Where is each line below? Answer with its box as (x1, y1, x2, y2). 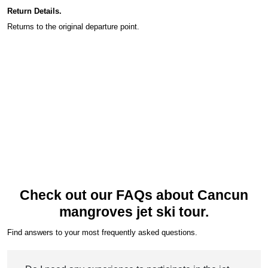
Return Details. (7, 7, 62, 16)
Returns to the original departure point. (7, 22, 139, 32)
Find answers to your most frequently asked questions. (7, 228, 197, 237)
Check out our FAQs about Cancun (20, 187, 248, 203)
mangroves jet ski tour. (59, 204, 209, 220)
